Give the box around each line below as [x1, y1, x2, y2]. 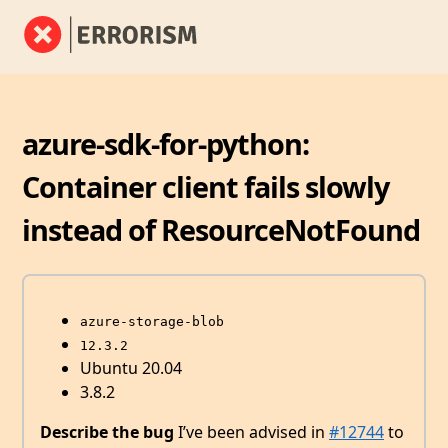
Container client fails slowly [22, 166, 390, 206]
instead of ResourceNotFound [22, 209, 421, 249]
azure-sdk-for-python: [22, 123, 310, 163]
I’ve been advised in [174, 421, 329, 444]
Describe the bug [40, 421, 174, 444]
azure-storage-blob [80, 314, 224, 330]
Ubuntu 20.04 [80, 357, 182, 380]
